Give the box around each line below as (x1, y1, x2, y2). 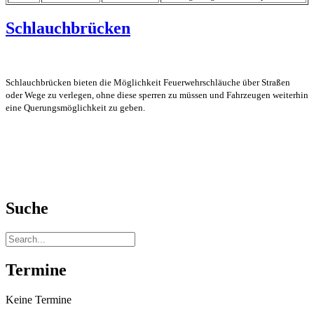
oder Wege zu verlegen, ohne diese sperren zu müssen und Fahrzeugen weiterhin (6, 90, 308, 100)
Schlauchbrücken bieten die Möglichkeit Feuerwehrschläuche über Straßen (6, 77, 290, 88)
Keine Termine (6, 293, 71, 306)
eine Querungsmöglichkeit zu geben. (6, 102, 145, 113)
